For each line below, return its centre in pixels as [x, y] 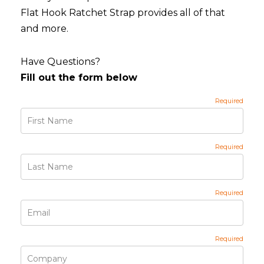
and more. [44, 29]
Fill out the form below [79, 77]
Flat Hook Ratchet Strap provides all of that [123, 13]
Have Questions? [60, 62]
